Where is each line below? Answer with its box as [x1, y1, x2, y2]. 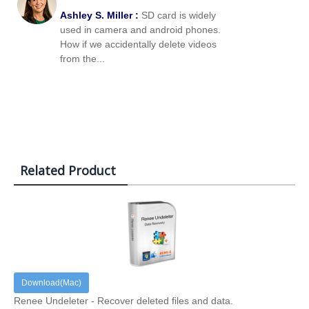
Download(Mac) [21, 278, 81, 288]
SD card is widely [139, 10, 216, 21]
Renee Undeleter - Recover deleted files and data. [14, 295, 233, 307]
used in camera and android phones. [60, 24, 221, 36]
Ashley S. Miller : [60, 10, 139, 21]
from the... [60, 53, 105, 65]
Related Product [20, 162, 116, 179]
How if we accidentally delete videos [60, 39, 217, 50]
